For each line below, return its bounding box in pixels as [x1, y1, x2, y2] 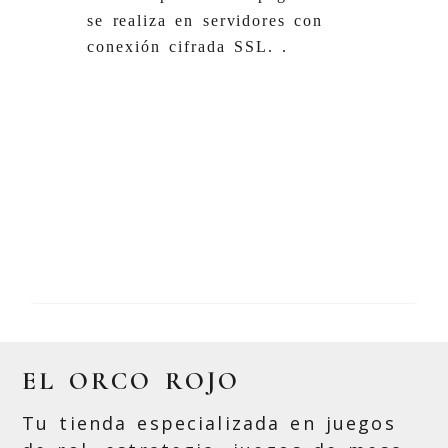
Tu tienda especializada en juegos [22, 411, 396, 435]
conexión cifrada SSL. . [87, 37, 297, 55]
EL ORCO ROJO [22, 366, 240, 396]
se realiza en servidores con [87, 11, 324, 29]
